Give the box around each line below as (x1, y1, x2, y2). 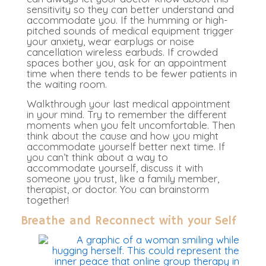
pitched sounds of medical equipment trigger (27, 24, 233, 37)
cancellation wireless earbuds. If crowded (27, 46, 218, 59)
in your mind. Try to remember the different (27, 108, 227, 121)
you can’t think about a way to (27, 151, 168, 164)
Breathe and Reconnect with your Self (21, 214, 236, 229)
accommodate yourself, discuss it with (27, 161, 203, 175)
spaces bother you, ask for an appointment (27, 56, 227, 69)
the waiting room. (27, 78, 107, 91)
